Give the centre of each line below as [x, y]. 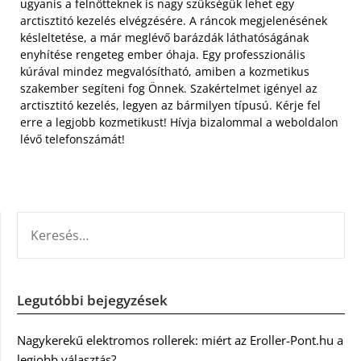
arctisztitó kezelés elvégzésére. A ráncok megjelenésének [174, 21]
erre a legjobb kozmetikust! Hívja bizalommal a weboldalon [179, 122]
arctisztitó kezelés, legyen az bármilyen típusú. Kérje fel [170, 106]
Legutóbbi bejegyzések [92, 301]
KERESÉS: [41, 221]
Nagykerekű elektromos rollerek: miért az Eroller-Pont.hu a [180, 340]
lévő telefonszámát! [73, 139]
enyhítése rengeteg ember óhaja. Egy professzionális [163, 55]
